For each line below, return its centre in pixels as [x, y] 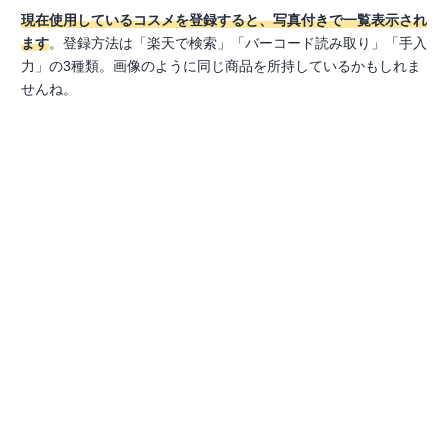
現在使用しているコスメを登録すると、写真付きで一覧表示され [224, 19]
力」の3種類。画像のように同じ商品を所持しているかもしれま [221, 65]
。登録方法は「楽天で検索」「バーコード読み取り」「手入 [238, 42]
